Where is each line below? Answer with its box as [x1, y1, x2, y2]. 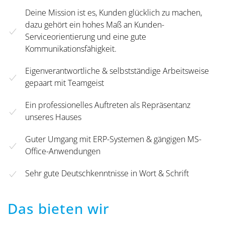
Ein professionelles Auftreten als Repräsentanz [25, 99, 190, 111]
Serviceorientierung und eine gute [25, 31, 146, 43]
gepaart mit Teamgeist [25, 77, 104, 89]
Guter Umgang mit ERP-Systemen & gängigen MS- [25, 134, 201, 145]
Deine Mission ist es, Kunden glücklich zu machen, [25, 7, 202, 19]
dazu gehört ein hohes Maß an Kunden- [25, 19, 164, 31]
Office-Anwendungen [25, 146, 100, 157]
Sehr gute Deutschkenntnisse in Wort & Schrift [25, 168, 189, 179]
